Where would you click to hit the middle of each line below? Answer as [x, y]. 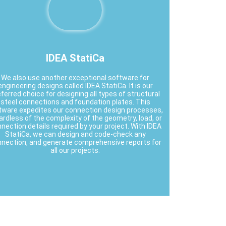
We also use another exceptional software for [75, 77]
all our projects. [75, 150]
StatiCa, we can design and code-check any [75, 134]
